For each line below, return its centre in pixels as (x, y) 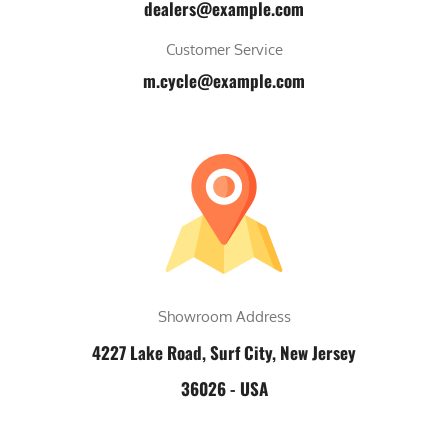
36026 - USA (224, 388)
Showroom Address (224, 316)
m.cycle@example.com (224, 80)
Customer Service (224, 49)
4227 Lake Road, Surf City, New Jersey (224, 352)
